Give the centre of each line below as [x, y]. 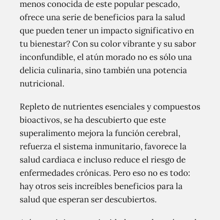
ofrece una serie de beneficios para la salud [102, 17]
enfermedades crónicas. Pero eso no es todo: [105, 173]
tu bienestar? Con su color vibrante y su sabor [108, 44]
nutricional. [42, 83]
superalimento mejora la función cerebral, [100, 133]
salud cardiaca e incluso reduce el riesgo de [103, 160]
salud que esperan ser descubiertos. [88, 199]
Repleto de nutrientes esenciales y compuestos [110, 107]
